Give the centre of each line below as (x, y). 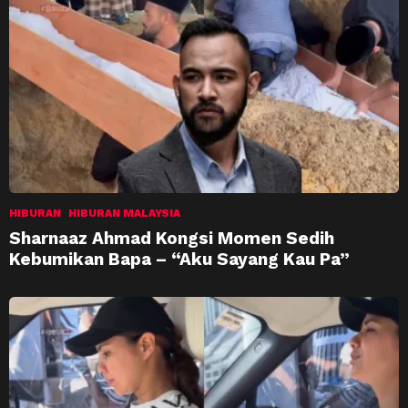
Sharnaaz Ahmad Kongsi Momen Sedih (172, 238)
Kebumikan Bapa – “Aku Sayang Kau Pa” (179, 259)
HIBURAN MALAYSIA (124, 213)
